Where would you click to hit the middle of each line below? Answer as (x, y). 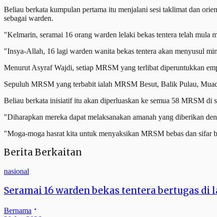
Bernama (18, 210)
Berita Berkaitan (43, 153)
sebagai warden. (29, 18)
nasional (16, 171)
